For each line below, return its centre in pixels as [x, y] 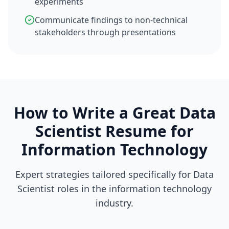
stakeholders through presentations [105, 32]
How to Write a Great [96, 113]
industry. [114, 203]
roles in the [81, 189]
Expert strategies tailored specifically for [104, 174]
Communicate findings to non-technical [111, 20]
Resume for [147, 131]
